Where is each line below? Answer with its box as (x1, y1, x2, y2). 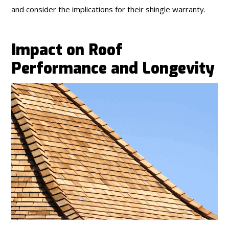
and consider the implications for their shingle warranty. (11, 4, 206, 14)
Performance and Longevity (11, 58, 215, 79)
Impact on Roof (11, 39, 123, 60)
